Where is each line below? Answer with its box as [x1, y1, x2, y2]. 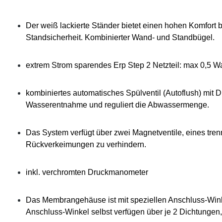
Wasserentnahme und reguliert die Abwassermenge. [26, 101, 209, 110]
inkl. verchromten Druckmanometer [26, 168, 148, 177]
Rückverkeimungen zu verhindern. [26, 140, 146, 149]
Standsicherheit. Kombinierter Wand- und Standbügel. [26, 33, 215, 42]
